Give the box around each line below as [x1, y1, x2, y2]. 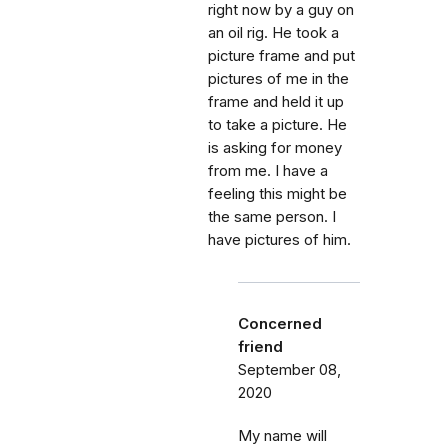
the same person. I [208, 208, 336, 226]
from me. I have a [208, 162, 328, 180]
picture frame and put [208, 47, 355, 65]
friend [238, 338, 283, 356]
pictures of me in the [208, 70, 349, 88]
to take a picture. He [208, 116, 347, 134]
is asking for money [208, 139, 342, 157]
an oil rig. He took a [208, 24, 339, 42]
